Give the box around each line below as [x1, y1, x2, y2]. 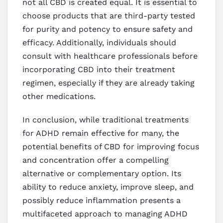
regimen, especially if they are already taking [22, 78, 195, 88]
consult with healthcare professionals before [22, 51, 198, 61]
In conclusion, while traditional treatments [22, 114, 189, 124]
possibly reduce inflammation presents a [22, 195, 181, 205]
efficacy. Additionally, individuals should [22, 37, 176, 47]
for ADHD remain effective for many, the [22, 128, 179, 138]
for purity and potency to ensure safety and [22, 24, 193, 34]
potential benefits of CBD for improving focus [22, 141, 199, 151]
